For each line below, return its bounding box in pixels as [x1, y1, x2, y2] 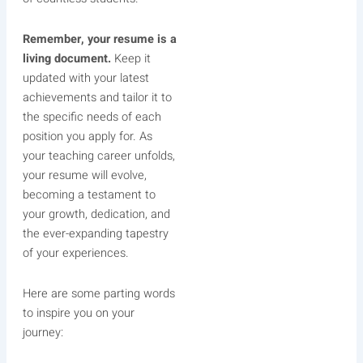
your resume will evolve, [22, 166, 147, 184]
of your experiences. [22, 244, 129, 262]
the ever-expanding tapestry [22, 224, 169, 242]
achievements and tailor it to [22, 88, 172, 106]
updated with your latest [22, 69, 149, 87]
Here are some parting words [22, 284, 175, 302]
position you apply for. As [22, 127, 152, 145]
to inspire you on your [22, 304, 135, 322]
